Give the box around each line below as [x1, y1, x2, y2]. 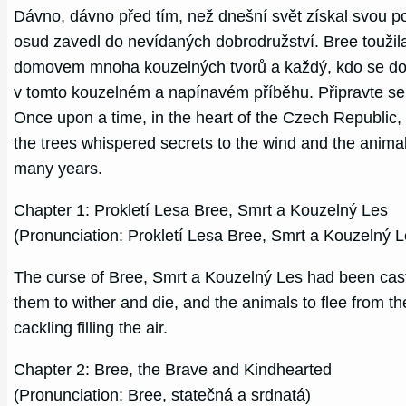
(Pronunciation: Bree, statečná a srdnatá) [14, 385, 312, 404]
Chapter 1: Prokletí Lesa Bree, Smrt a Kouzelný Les [14, 200, 389, 219]
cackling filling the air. [14, 318, 169, 337]
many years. [14, 159, 103, 178]
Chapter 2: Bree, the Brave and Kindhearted [14, 360, 333, 379]
